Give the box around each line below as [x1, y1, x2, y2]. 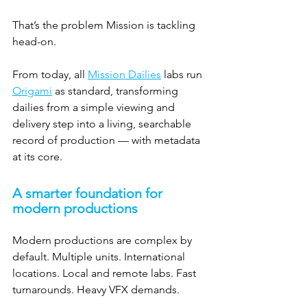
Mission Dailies [88, 67, 161, 81]
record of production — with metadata [12, 133, 203, 147]
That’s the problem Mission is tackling [12, 18, 198, 32]
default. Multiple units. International [12, 249, 188, 263]
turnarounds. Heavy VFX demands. [12, 282, 180, 296]
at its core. [12, 149, 62, 163]
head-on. [12, 34, 56, 48]
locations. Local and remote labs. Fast [12, 266, 199, 280]
